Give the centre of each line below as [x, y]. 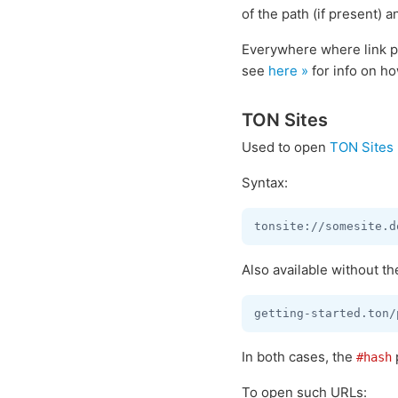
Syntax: [265, 183]
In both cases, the [299, 357]
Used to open [286, 147]
